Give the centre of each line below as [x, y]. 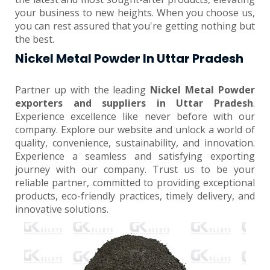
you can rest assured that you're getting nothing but [135, 26]
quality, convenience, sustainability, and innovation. [135, 143]
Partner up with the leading [83, 90]
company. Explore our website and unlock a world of [135, 130]
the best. [35, 39]
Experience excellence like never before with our [135, 116]
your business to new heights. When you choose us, [135, 13]
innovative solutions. [62, 209]
